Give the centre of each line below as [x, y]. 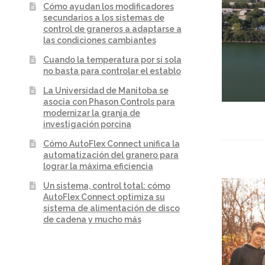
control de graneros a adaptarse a [112, 29]
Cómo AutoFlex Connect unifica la [111, 143]
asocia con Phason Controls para [109, 101]
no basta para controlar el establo [112, 71]
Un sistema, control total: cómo [106, 185]
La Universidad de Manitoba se [106, 90]
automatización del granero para [111, 155]
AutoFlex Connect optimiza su [104, 197]
